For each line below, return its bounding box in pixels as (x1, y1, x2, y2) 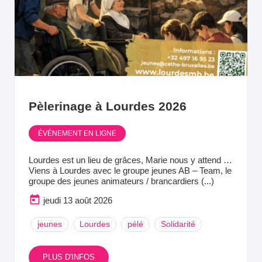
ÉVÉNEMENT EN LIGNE (38, 129, 116, 137)
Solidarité (161, 219, 195, 229)
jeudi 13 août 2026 (43, 195, 112, 205)
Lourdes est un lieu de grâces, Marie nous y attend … (29, 154, 232, 165)
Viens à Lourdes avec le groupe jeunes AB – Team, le (29, 165, 232, 175)
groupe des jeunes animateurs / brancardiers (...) (29, 175, 214, 186)
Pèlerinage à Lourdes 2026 (29, 99, 187, 113)
